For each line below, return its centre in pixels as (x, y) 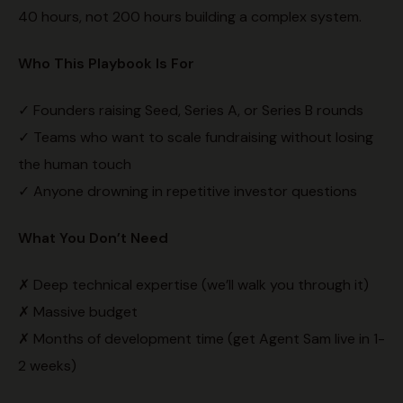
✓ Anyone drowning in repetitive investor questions (188, 192)
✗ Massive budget (78, 312)
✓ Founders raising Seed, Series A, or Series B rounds (191, 111)
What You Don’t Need (93, 238)
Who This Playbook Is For (106, 64)
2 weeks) (47, 366)
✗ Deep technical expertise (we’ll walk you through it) (193, 285)
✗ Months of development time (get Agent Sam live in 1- (201, 339)
